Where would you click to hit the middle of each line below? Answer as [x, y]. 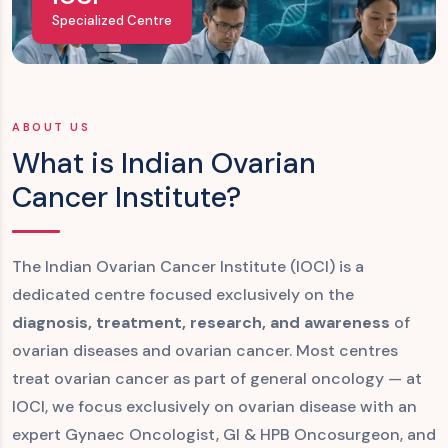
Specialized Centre [112, 20]
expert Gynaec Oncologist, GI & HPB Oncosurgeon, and [224, 434]
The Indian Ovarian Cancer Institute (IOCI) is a [188, 266]
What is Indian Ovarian [164, 163]
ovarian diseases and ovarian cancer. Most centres [205, 350]
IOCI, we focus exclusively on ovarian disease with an [214, 406]
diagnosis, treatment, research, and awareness [201, 322]
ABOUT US [51, 127]
